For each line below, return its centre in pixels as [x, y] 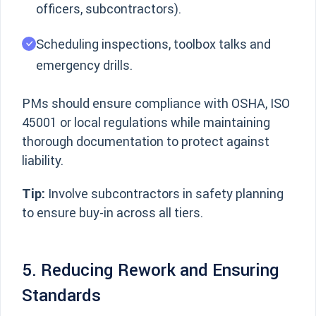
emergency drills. [84, 65]
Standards [61, 295]
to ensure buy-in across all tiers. [113, 213]
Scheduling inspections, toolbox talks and [153, 44]
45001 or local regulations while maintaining [146, 122]
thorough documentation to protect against [146, 141]
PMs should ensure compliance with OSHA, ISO [156, 103]
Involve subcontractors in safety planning [164, 194]
